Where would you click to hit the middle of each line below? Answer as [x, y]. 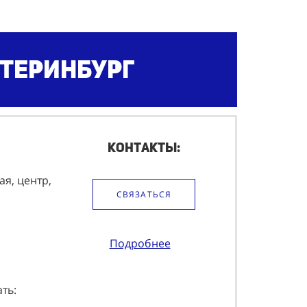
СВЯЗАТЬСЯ [144, 194]
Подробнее [140, 243]
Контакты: [144, 147]
